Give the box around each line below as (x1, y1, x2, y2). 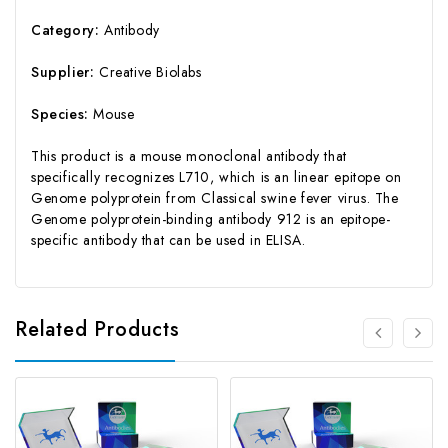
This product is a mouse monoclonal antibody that (31, 145, 347, 166)
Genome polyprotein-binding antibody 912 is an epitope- (31, 208, 391, 229)
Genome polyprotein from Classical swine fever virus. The (31, 187, 399, 208)
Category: (31, 19, 100, 40)
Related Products (15, 314, 180, 344)
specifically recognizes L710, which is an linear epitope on (31, 166, 402, 187)
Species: (31, 103, 89, 124)
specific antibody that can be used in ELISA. (31, 229, 306, 250)
